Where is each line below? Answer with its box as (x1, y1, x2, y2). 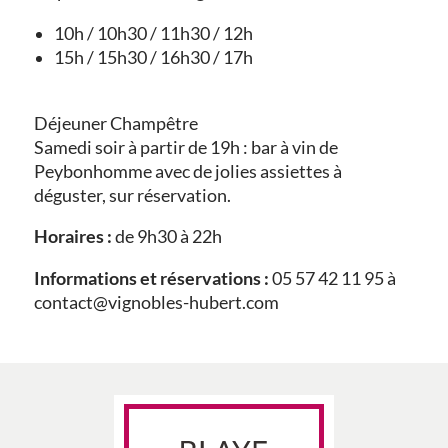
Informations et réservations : (33, 267, 269, 289)
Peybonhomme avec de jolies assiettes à (33, 160, 342, 182)
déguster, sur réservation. (33, 184, 231, 206)
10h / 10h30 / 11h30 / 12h (53, 22, 253, 44)
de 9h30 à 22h (111, 226, 222, 248)
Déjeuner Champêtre (33, 112, 198, 134)
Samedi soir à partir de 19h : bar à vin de (33, 136, 338, 158)
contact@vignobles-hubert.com (33, 291, 279, 313)
